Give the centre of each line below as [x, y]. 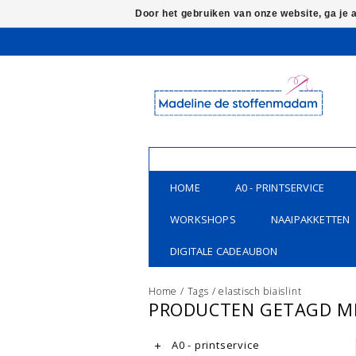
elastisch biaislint [260, 291]
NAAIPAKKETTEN [310, 219]
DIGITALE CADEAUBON [224, 251]
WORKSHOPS [203, 219]
